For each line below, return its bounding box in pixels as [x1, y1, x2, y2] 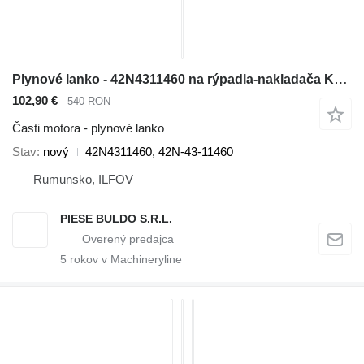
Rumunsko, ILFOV [33, 172, 133, 187]
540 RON [67, 94, 110, 107]
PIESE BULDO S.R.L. [60, 212, 172, 226]
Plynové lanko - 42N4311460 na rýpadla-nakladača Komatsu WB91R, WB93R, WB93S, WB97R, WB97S [334, 71, 348, 87]
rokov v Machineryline [67, 253, 182, 266]
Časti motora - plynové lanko [12, 121, 164, 136]
